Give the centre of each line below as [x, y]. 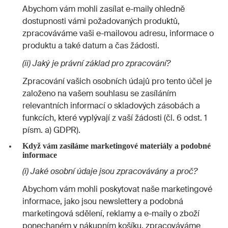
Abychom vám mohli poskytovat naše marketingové [117, 189]
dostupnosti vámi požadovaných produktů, [101, 21]
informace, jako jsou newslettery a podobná [103, 201]
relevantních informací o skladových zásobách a [111, 105]
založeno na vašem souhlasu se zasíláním [99, 93]
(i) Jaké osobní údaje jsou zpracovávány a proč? [110, 171]
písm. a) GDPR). [52, 130]
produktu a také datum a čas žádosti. [91, 46]
